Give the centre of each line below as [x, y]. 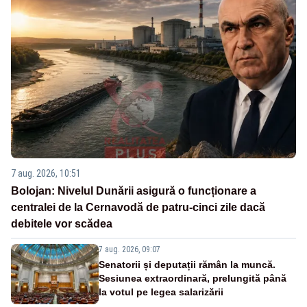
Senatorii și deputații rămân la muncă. [187, 264]
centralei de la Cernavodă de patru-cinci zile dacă [138, 207]
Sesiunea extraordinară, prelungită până [193, 278]
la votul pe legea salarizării [161, 292]
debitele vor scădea [62, 223]
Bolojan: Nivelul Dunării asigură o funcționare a [134, 191]
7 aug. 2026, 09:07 [130, 249]
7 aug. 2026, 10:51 [46, 173]
